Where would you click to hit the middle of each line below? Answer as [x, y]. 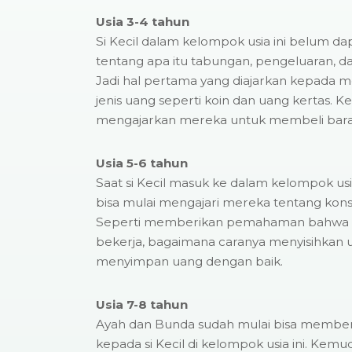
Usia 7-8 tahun [142, 304]
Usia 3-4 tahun [143, 21]
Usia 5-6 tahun [142, 163]
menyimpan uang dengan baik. [189, 261]
